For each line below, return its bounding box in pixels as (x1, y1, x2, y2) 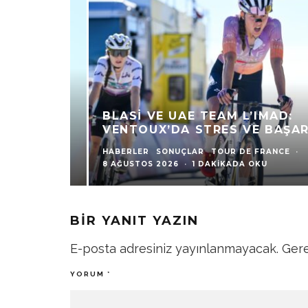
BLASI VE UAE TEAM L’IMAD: (82, 109, 274, 123)
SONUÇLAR (136, 147, 185, 157)
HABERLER (82, 147, 130, 157)
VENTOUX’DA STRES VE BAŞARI (82, 123, 295, 137)
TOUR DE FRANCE (191, 147, 271, 157)
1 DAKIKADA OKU (173, 159, 248, 169)
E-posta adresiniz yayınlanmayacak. (70, 241, 278, 256)
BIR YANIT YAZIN (70, 213, 199, 229)
